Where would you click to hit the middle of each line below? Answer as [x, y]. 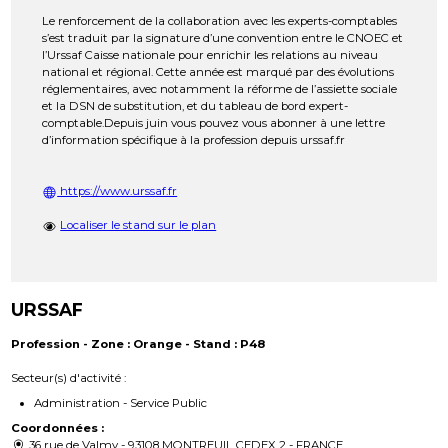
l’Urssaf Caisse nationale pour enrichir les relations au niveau [210, 55]
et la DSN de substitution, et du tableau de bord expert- [195, 106]
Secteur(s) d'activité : [69, 377]
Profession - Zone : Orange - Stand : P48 [138, 343]
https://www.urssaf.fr [117, 191]
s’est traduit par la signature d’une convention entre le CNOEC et [223, 38]
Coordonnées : [58, 427]
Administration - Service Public [121, 402]
